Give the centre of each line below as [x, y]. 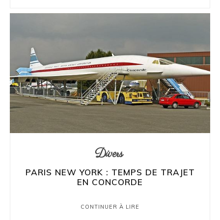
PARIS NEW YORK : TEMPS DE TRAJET [110, 172]
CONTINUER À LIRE [110, 207]
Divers [109, 154]
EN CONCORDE [110, 182]
